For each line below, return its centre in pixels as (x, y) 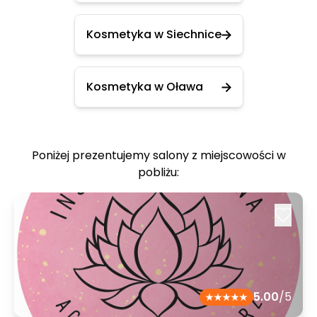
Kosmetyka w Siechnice (154, 34)
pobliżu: (158, 172)
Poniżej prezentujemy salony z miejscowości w (158, 155)
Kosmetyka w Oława (144, 87)
